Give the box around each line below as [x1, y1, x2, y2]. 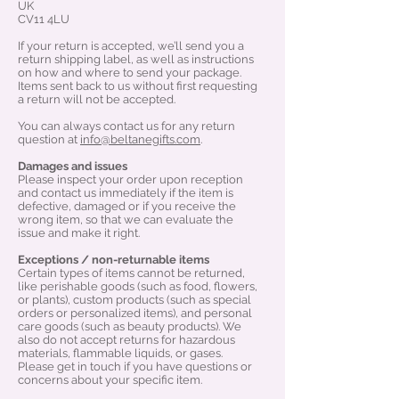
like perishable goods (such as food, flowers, [18, 280, 257, 294]
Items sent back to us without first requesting [18, 79, 257, 94]
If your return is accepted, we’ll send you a [18, 39, 244, 53]
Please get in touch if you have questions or [18, 360, 252, 374]
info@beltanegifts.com [80, 133, 200, 147]
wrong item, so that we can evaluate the [18, 213, 233, 227]
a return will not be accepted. [18, 93, 175, 107]
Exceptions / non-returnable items [18, 253, 209, 267]
